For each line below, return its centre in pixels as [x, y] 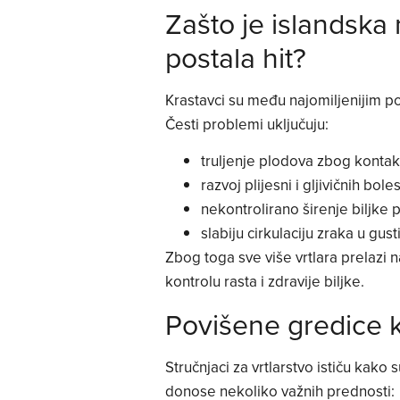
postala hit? [235, 56]
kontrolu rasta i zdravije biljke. [264, 282]
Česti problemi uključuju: [246, 124]
